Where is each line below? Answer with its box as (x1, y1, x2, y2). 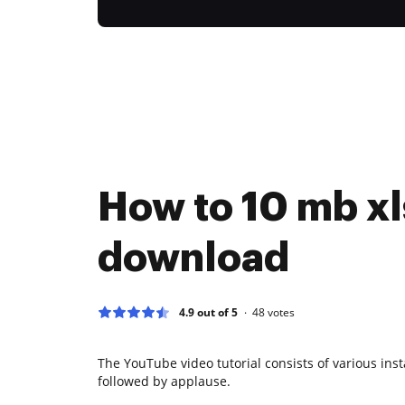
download (98, 238, 289, 278)
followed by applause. (98, 372, 231, 390)
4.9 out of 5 (179, 304, 238, 320)
